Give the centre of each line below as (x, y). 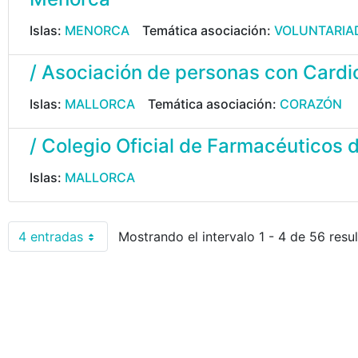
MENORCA (97, 30)
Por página (91, 243)
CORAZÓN (311, 104)
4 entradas (51, 237)
